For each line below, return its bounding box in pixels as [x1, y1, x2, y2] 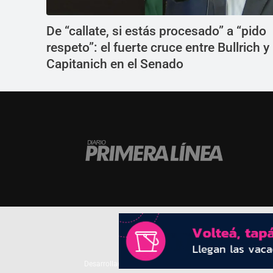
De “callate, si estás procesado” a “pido [46, 24, 266, 38]
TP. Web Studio [141, 260, 190, 268]
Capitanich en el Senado [46, 57, 183, 71]
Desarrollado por [84, 260, 141, 268]
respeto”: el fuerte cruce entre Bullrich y [46, 40, 269, 55]
